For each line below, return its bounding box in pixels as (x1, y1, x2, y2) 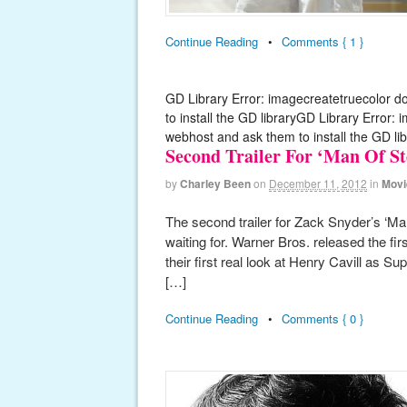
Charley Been (180, 174, 251, 192)
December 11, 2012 (269, 174, 367, 191)
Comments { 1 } (282, 33, 363, 51)
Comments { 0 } (282, 310, 363, 328)
